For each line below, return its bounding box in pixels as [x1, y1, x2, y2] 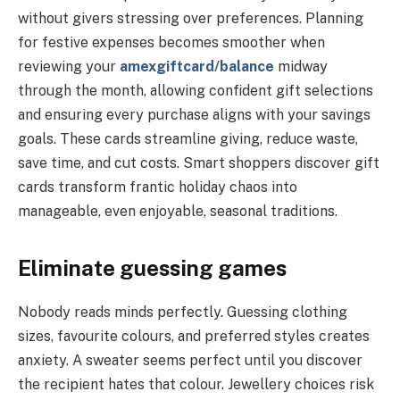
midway [274, 58, 328, 76]
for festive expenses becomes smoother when [18, 34, 325, 52]
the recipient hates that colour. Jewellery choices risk [18, 375, 374, 393]
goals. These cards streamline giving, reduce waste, [18, 130, 358, 148]
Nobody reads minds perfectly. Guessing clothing [18, 303, 347, 321]
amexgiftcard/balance [120, 58, 274, 76]
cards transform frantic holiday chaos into [18, 179, 297, 196]
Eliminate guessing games [18, 254, 287, 280]
